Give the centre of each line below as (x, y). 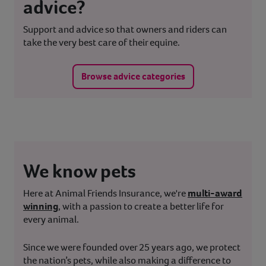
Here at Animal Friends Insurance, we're (104, 194)
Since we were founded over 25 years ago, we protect (132, 248)
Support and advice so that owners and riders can (125, 30)
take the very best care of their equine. (102, 43)
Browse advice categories (133, 77)
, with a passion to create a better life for (141, 207)
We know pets (80, 171)
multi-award (215, 194)
